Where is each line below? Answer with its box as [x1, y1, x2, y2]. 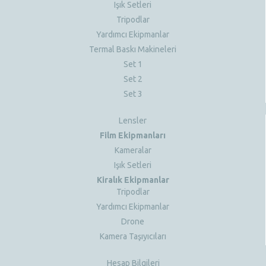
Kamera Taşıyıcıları [99, 231, 166, 241]
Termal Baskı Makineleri [89, 44, 176, 54]
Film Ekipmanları [100, 130, 166, 140]
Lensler [119, 115, 147, 125]
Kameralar [114, 145, 151, 155]
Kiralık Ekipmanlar [96, 175, 169, 185]
